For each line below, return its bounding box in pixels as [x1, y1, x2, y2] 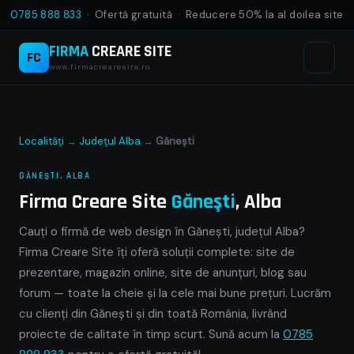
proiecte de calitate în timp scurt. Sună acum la [19, 326, 283, 342]
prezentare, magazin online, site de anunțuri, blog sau [19, 265, 307, 281]
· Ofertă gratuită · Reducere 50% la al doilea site [81, 8, 344, 21]
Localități [19, 134, 64, 148]
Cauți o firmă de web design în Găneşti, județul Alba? [19, 224, 305, 239]
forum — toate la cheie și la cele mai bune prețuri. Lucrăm [19, 285, 331, 301]
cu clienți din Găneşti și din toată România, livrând [19, 306, 287, 322]
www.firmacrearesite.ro [49, 61, 150, 72]
